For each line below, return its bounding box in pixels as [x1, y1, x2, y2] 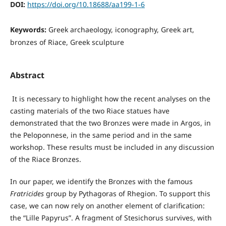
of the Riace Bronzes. [10, 154, 81, 164]
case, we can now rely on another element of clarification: [10, 200, 205, 210]
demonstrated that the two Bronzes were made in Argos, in [10, 118, 211, 128]
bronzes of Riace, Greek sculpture [10, 37, 124, 47]
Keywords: [10, 24, 48, 34]
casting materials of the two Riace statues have [10, 105, 169, 116]
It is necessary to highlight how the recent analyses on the [12, 93, 210, 103]
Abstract [10, 69, 44, 81]
